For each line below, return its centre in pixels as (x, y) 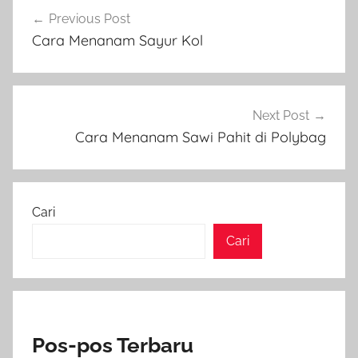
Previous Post (89, 19)
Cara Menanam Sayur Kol (117, 41)
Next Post (281, 115)
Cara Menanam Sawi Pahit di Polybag (201, 137)
